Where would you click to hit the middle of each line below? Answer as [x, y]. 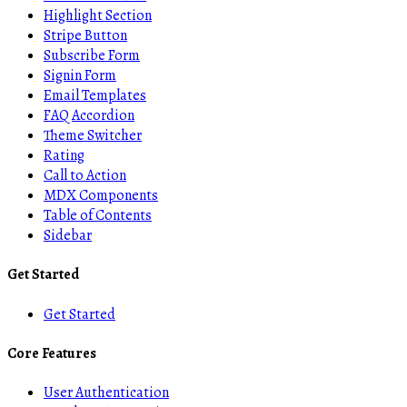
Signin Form [80, 76]
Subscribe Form [92, 56]
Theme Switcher [93, 136]
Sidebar [68, 236]
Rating [64, 156]
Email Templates [95, 96]
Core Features [52, 353]
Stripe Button [85, 36]
